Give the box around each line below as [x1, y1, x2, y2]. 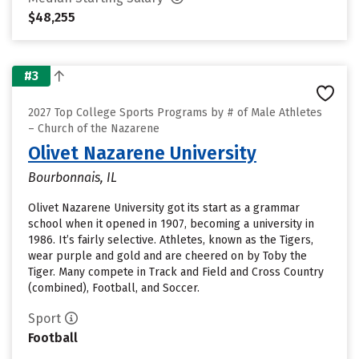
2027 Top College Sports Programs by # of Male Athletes [28, 106, 322, 119]
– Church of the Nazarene [28, 122, 159, 135]
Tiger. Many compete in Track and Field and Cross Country [28, 265, 324, 279]
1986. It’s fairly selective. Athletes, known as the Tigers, [28, 233, 313, 247]
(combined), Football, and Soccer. [28, 281, 200, 295]
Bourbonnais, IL [28, 170, 117, 185]
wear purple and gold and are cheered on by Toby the [28, 249, 307, 263]
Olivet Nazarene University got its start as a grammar [28, 201, 300, 215]
